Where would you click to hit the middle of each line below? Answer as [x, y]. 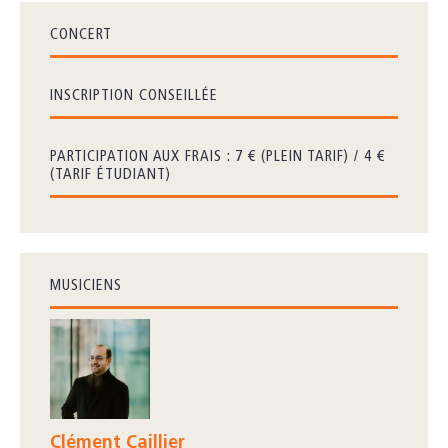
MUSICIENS [86, 287]
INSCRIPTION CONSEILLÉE [134, 97]
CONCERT [81, 36]
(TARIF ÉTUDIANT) [110, 176]
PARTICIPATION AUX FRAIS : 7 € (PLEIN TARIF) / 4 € [217, 158]
